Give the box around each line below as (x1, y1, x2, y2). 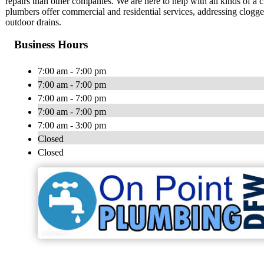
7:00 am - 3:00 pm (38, 120, 106, 131)
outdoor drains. (5, 16, 61, 27)
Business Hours (14, 38, 88, 51)
